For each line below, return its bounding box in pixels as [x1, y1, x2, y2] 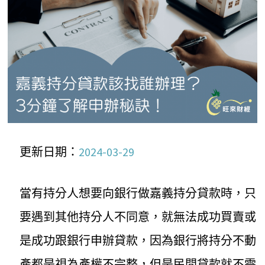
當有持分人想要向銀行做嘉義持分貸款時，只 [20, 186, 257, 201]
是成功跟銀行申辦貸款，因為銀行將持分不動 [20, 233, 257, 248]
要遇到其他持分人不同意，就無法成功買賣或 [20, 209, 257, 225]
